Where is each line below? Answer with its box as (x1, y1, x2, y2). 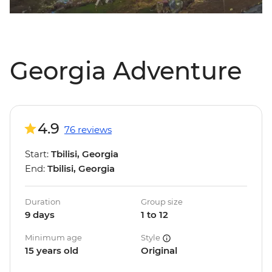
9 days (25, 209, 55, 221)
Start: (25, 148, 51, 160)
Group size (141, 197, 183, 207)
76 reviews (64, 124, 112, 136)
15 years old (25, 245, 78, 257)
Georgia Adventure (10, 56, 242, 86)
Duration (25, 197, 61, 207)
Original (141, 245, 177, 257)
